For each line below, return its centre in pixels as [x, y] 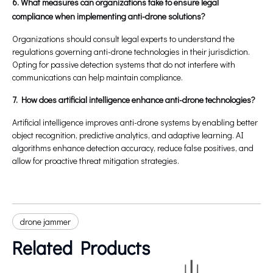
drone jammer [45, 222]
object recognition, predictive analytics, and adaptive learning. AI [128, 135]
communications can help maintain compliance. [97, 77]
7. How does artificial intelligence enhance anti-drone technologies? [134, 100]
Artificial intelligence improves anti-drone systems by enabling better [135, 122]
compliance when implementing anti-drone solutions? [109, 16]
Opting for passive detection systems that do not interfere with [124, 65]
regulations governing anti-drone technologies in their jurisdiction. [131, 52]
